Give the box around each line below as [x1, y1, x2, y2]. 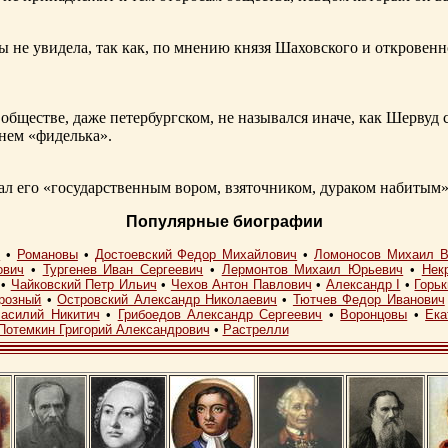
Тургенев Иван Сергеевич [42, 262, 204, 278]
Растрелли [222, 322, 289, 338]
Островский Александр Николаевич [57, 292, 278, 308]
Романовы [16, 247, 78, 263]
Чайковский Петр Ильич [10, 277, 157, 293]
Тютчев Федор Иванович [292, 292, 445, 308]
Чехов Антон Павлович [170, 277, 312, 293]
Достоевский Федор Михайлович [94, 247, 298, 263]
